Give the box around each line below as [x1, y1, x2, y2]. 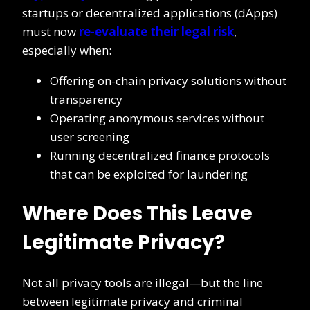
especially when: [22, 42, 111, 58]
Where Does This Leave [22, 199, 253, 227]
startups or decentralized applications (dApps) [22, 4, 277, 21]
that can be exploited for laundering [50, 165, 248, 182]
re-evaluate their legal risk [79, 23, 234, 39]
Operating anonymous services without [50, 109, 264, 126]
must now [22, 23, 79, 39]
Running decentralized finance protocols [50, 147, 270, 163]
